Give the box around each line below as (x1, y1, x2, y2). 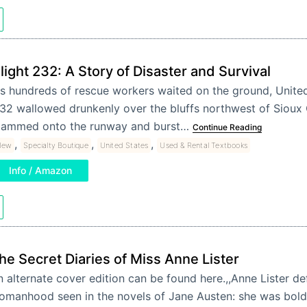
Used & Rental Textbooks (160, 140, 247, 150)
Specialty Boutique (23, 140, 88, 150)
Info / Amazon (8, 164, 72, 176)
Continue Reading (192, 122, 262, 132)
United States (99, 140, 149, 150)
